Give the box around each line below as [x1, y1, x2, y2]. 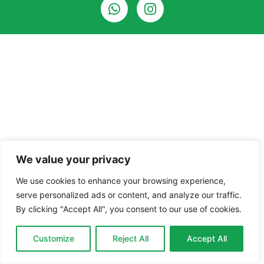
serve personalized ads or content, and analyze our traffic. [16, 190, 242, 200]
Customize [32, 233, 74, 243]
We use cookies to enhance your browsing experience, [16, 176, 226, 186]
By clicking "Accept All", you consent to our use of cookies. [16, 204, 242, 214]
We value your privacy [16, 153, 131, 166]
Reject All [112, 233, 148, 243]
